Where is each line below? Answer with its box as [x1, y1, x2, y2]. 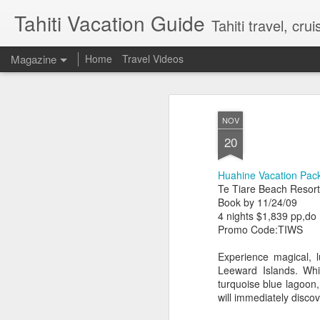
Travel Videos [122, 51, 184, 66]
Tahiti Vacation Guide [14, 9, 205, 37]
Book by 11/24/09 [218, 195, 297, 209]
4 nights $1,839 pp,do [218, 209, 316, 223]
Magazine [11, 51, 56, 66]
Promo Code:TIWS [218, 222, 303, 236]
